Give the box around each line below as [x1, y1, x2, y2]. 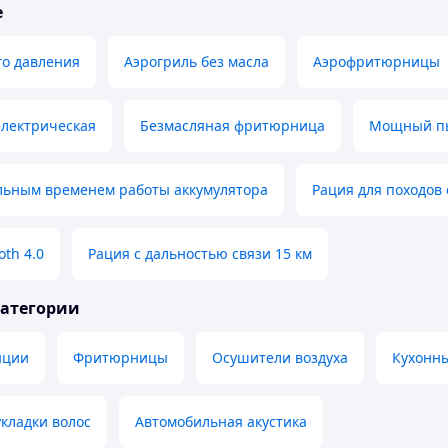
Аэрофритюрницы [313, 52, 440, 72]
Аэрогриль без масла [124, 52, 269, 72]
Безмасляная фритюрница [140, 116, 325, 136]
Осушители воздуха [212, 348, 348, 368]
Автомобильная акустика [135, 412, 307, 432]
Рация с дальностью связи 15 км [88, 244, 312, 264]
